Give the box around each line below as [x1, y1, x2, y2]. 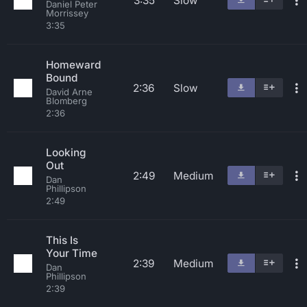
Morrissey [46, 8, 88, 19]
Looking [46, 146, 86, 159]
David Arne [46, 86, 93, 97]
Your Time [46, 247, 97, 260]
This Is [46, 234, 78, 247]
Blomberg [46, 95, 87, 106]
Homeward [46, 58, 101, 71]
